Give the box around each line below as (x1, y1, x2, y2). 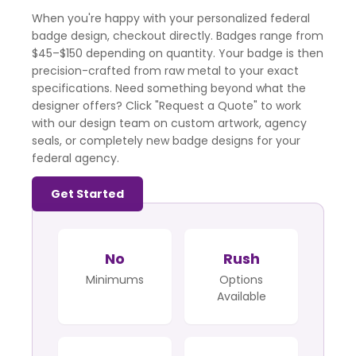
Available (216, 288, 266, 304)
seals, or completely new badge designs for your (32, 132, 300, 149)
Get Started (51, 185, 124, 202)
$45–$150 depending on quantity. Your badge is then (32, 44, 323, 61)
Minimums (86, 271, 144, 288)
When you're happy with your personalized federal (32, 10, 310, 26)
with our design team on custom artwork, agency (32, 114, 307, 131)
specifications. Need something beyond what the (32, 79, 306, 96)
